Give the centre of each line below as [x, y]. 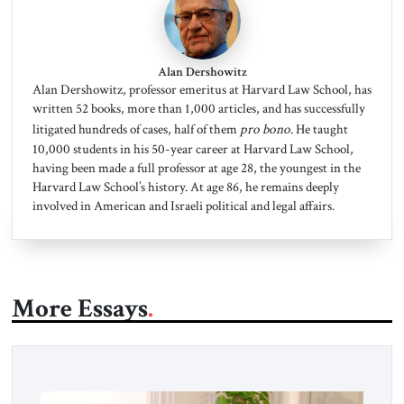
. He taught [319, 129]
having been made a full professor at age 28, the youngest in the [196, 168]
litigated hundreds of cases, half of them [136, 129]
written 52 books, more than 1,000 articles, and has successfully [198, 109]
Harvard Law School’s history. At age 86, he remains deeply [185, 187]
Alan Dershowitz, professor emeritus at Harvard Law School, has [202, 90]
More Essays [79, 308]
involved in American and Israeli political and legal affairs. [183, 206]
